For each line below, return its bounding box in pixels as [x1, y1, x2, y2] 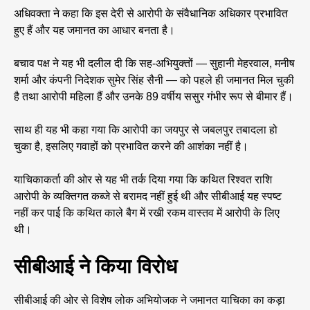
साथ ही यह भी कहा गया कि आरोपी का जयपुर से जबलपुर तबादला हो [14, 124, 277, 136]
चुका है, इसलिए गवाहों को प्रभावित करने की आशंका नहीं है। [14, 140, 248, 153]
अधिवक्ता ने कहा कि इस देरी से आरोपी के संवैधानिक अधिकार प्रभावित [14, 8, 288, 20]
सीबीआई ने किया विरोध [14, 255, 177, 278]
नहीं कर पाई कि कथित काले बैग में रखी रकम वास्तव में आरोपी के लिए [14, 207, 280, 219]
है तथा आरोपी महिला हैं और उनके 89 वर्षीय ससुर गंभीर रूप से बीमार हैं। [14, 91, 293, 103]
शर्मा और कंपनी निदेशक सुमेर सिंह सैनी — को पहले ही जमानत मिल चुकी [14, 74, 294, 86]
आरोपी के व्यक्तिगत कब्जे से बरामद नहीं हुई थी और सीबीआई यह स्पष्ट [14, 190, 282, 203]
